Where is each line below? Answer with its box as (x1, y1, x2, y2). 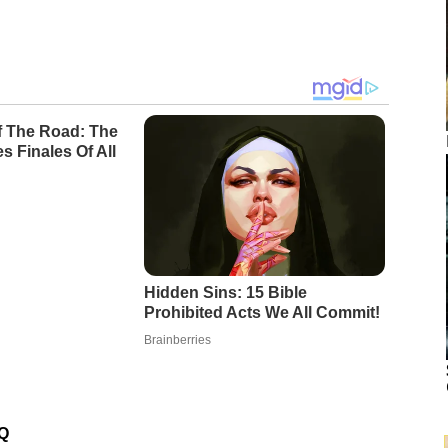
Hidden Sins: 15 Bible (143, 284, 307, 302)
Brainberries (143, 333, 211, 348)
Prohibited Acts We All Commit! (143, 304, 380, 322)
